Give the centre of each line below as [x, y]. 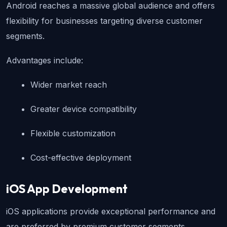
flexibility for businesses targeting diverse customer [104, 21]
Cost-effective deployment [81, 158]
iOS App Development [67, 189]
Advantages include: [45, 61]
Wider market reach [69, 85]
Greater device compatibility [84, 109]
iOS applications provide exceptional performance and [111, 212]
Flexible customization [73, 134]
